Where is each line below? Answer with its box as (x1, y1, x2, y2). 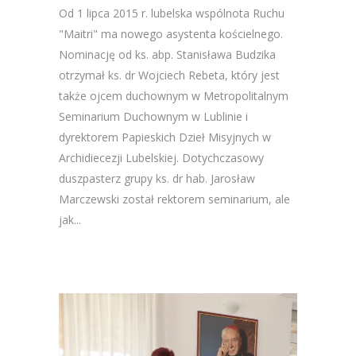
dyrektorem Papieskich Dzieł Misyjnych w (59, 130, 271, 145)
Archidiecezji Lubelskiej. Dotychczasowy (59, 150, 264, 165)
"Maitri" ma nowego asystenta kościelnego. (59, 26, 283, 41)
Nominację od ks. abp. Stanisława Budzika (59, 47, 276, 62)
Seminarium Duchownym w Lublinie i (59, 109, 248, 124)
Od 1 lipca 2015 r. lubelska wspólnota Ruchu (59, 6, 284, 21)
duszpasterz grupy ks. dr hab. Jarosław (59, 171, 255, 186)
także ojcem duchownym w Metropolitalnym (59, 88, 288, 103)
